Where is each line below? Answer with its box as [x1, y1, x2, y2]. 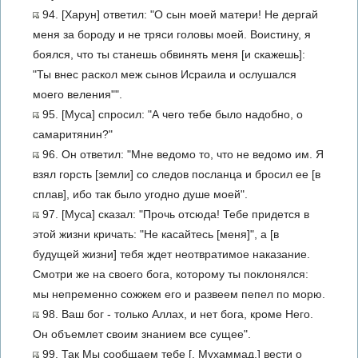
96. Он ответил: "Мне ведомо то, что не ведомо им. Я [39, 148, 324, 161]
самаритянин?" [33, 128, 113, 141]
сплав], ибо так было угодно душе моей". [33, 188, 248, 201]
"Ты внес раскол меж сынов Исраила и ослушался [33, 68, 296, 81]
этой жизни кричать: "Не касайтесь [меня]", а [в [33, 228, 279, 241]
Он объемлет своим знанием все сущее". [33, 328, 251, 340]
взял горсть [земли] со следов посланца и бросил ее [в [33, 168, 320, 181]
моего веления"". [33, 88, 122, 101]
